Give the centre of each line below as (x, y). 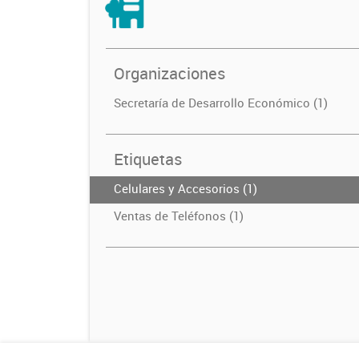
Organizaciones (169, 73)
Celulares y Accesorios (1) (186, 188)
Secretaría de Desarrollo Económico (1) (221, 102)
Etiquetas (148, 159)
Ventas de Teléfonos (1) (179, 215)
